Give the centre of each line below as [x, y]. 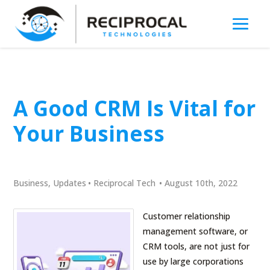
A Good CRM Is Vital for [135, 108]
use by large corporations [193, 261]
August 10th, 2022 [201, 183]
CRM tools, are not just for [196, 246]
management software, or [196, 231]
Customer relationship [187, 216]
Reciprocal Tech [125, 183]
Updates [70, 183]
